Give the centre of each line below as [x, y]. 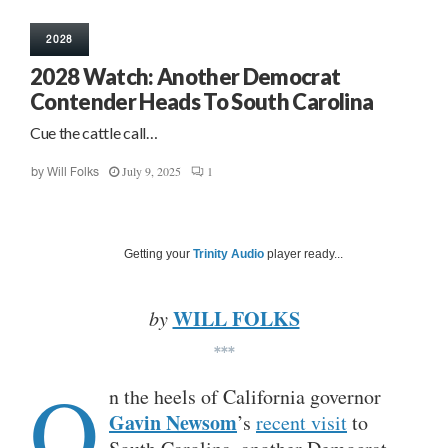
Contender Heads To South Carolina [202, 102]
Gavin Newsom [173, 423]
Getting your [158, 254]
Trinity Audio [228, 254]
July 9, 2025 [151, 171]
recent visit [301, 423]
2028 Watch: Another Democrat [185, 77]
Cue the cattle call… [94, 133]
